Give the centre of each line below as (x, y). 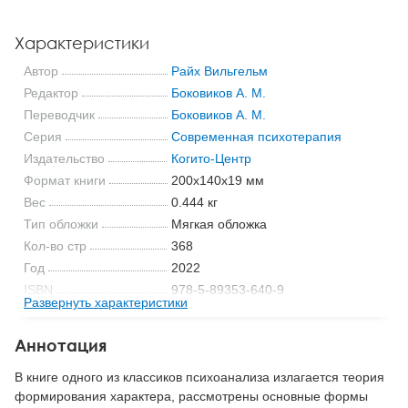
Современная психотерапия (256, 136)
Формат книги (65, 180)
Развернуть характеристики (106, 302)
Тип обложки (61, 224)
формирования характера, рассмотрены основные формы (191, 397)
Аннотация (61, 345)
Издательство (64, 158)
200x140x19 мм (217, 180)
